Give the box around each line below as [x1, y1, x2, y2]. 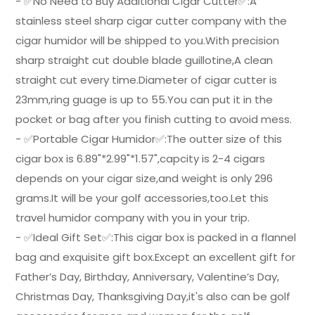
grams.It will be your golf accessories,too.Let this [15, 190, 269, 205]
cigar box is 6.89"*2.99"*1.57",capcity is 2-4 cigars [15, 150, 266, 166]
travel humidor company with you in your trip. [15, 210, 250, 225]
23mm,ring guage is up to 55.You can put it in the [15, 91, 274, 107]
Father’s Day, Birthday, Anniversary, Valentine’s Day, [15, 269, 280, 284]
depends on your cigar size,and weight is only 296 [15, 170, 274, 186]
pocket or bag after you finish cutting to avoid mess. [15, 111, 292, 127]
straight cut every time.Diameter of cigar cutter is [15, 72, 278, 87]
